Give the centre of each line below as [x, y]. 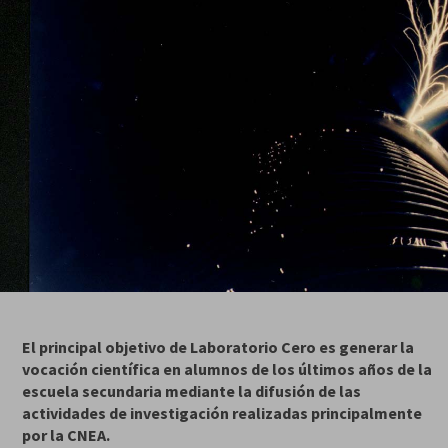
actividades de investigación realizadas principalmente [222, 413]
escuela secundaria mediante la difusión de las [192, 391]
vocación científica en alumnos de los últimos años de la [227, 369]
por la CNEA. [66, 435]
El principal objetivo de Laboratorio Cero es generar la [218, 347]
